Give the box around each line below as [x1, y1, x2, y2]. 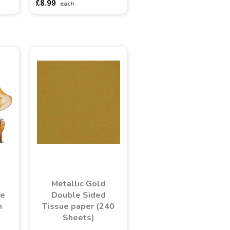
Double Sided [51, 189, 106, 201]
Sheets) [62, 212, 94, 223]
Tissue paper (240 [42, 200, 114, 212]
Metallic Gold [51, 178, 105, 189]
